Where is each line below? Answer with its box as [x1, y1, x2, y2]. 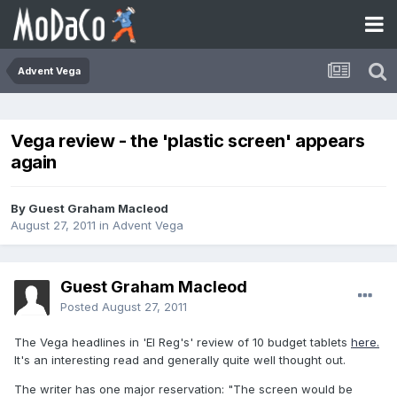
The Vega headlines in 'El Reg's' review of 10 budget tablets [14, 335, 351, 350]
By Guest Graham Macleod [11, 201, 168, 216]
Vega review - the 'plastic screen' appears [11, 130, 365, 152]
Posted [60, 300, 102, 315]
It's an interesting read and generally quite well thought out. [14, 353, 346, 368]
